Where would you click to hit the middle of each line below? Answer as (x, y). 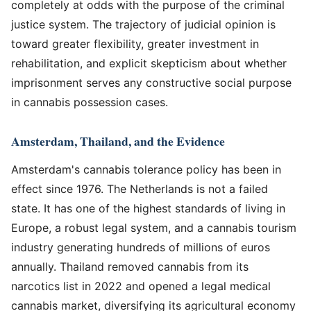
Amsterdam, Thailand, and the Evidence (118, 141)
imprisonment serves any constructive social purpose (151, 82)
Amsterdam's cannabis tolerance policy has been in (146, 169)
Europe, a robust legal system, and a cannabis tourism (154, 227)
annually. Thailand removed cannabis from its (130, 266)
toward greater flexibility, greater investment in (135, 43)
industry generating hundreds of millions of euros (141, 247)
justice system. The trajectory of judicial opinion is (143, 24)
